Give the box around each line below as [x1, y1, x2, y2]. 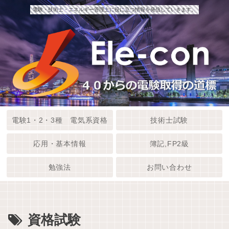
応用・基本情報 [33, 139, 86, 148]
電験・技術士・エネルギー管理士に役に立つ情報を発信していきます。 [33, 7, 196, 12]
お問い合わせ [147, 163, 192, 172]
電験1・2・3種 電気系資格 [11, 116, 108, 124]
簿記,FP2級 [149, 139, 189, 148]
